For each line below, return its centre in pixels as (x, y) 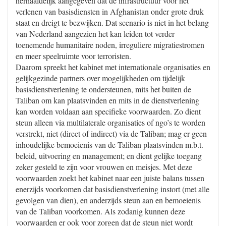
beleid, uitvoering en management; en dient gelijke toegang (109, 156)
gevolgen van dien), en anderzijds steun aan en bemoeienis (108, 200)
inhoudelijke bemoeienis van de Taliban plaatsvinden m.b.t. (109, 145)
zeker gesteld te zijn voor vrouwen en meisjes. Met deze (104, 167)
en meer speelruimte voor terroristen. (73, 56)
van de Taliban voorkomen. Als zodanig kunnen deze (100, 211)
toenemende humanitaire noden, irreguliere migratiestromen (110, 45)
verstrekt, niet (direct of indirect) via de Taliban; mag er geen (111, 133)
